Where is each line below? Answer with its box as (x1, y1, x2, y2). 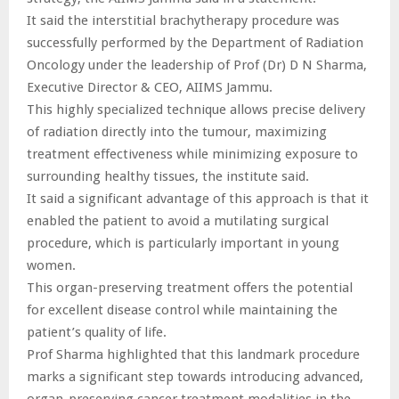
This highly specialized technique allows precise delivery (27, 101, 365, 118)
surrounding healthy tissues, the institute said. (27, 167, 309, 184)
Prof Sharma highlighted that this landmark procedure (27, 346, 360, 362)
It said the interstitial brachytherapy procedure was (27, 12, 339, 28)
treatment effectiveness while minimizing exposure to (27, 145, 358, 162)
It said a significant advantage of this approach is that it (27, 190, 369, 207)
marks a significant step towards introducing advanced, (27, 368, 363, 385)
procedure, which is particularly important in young (27, 234, 339, 251)
